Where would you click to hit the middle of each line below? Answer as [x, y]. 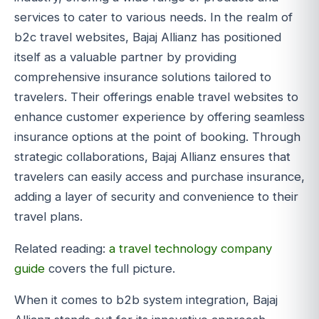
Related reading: [62, 248]
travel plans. [48, 216]
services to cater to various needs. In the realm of [153, 17]
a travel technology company [190, 248]
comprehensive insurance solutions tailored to [143, 77]
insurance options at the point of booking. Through [157, 136]
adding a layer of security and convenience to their [156, 196]
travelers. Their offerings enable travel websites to [156, 96]
